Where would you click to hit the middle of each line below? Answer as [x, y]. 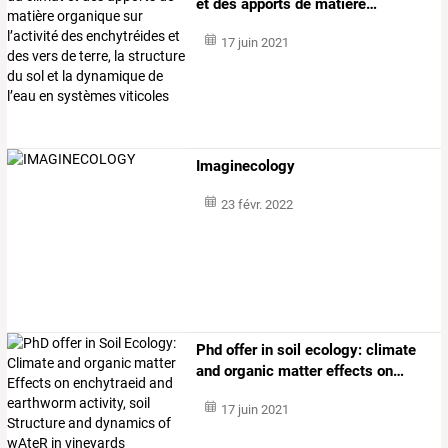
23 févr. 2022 [256, 205]
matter [298, 370]
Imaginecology [246, 166]
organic [247, 370]
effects [348, 370]
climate [389, 349]
